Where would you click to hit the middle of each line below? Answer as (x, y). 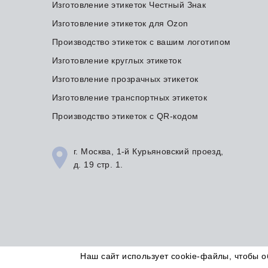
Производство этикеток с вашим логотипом (141, 42)
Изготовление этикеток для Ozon (120, 23)
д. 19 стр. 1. (98, 164)
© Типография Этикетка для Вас (128, 260)
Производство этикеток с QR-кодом (125, 116)
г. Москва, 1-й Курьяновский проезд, (149, 151)
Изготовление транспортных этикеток (130, 97)
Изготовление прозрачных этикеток (125, 79)
